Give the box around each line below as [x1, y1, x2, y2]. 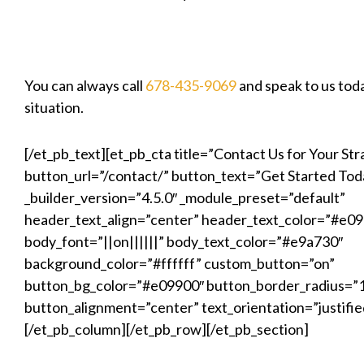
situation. [24, 97, 84, 116]
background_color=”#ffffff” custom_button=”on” [24, 253, 335, 272]
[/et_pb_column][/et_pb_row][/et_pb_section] [24, 319, 309, 338]
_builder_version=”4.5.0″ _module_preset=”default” [24, 188, 345, 206]
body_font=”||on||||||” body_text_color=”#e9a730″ [24, 232, 343, 250]
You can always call [24, 76, 145, 94]
